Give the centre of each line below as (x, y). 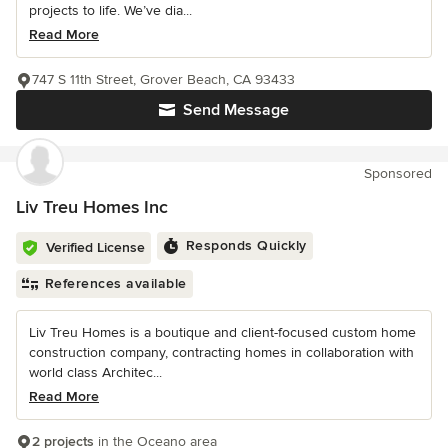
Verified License (95, 247)
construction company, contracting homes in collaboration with (221, 352)
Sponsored (398, 173)
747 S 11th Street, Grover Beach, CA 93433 (163, 79)
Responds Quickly (246, 245)
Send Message (236, 109)
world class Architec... (95, 372)
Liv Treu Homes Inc (92, 206)
